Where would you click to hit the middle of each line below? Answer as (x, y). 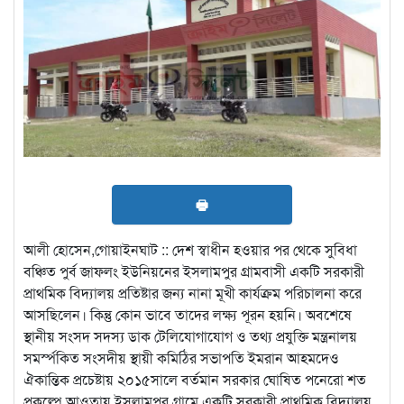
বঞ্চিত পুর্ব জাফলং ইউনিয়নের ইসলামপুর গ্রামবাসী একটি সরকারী (194, 271)
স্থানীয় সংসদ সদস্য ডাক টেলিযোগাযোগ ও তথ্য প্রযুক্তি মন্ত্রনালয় (190, 336)
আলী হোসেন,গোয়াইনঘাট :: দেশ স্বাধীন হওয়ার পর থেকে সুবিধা (190, 250)
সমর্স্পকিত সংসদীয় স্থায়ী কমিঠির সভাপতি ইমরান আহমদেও (181, 358)
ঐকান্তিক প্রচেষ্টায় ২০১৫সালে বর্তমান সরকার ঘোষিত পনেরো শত (195, 380)
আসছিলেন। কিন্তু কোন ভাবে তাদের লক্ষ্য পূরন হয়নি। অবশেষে (188, 315)
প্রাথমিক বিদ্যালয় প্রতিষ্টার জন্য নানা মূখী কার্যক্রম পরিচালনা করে (193, 293)
